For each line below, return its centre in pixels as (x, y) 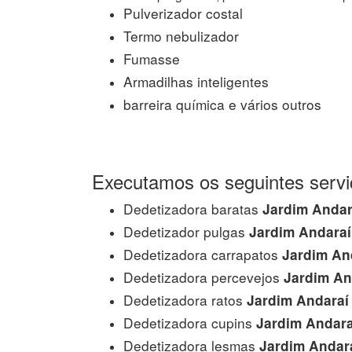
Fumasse (152, 58)
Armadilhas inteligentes (196, 81)
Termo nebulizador (181, 35)
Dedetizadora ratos (183, 299)
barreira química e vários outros (222, 104)
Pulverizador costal (183, 13)
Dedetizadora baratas (191, 208)
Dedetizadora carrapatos (201, 254)
